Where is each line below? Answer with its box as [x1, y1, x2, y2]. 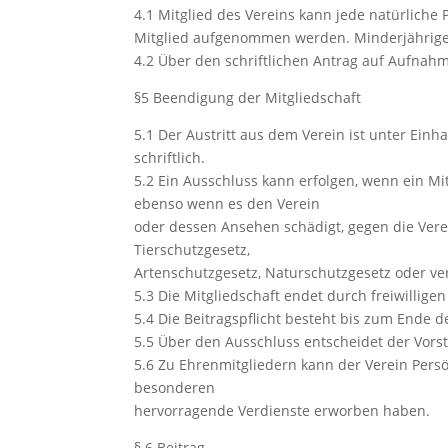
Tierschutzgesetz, [134, 240, 251, 259]
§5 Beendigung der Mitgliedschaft [134, 88, 362, 107]
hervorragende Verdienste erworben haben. [134, 401, 431, 420]
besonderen [134, 378, 216, 397]
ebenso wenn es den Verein [134, 194, 321, 213]
